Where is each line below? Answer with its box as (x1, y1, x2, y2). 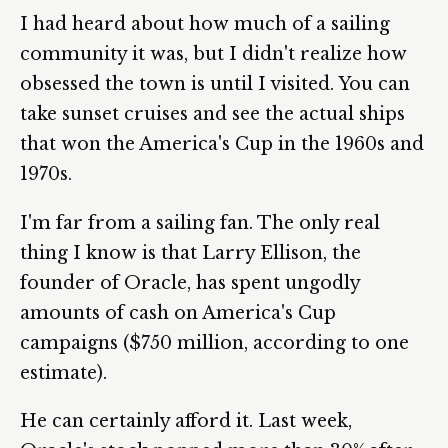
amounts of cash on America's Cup (20, 301, 336, 324)
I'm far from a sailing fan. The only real (20, 211, 380, 234)
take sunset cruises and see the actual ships (20, 103, 405, 126)
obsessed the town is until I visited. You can (20, 73, 410, 96)
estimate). (20, 361, 107, 384)
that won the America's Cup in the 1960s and (20, 133, 424, 156)
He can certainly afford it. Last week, (20, 410, 352, 433)
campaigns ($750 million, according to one (20, 331, 409, 354)
